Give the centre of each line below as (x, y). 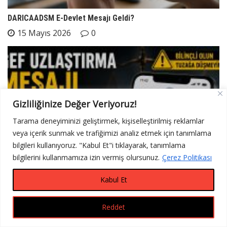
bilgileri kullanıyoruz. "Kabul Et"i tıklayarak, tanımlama (99, 145)
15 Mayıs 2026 (44, 33)
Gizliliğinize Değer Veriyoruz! (74, 104)
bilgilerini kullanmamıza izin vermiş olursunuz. (86, 157)
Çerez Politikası (187, 157)
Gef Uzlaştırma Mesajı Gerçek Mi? (66, 214)
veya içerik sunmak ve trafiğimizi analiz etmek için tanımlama (112, 133)
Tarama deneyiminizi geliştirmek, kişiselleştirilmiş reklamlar (108, 121)
